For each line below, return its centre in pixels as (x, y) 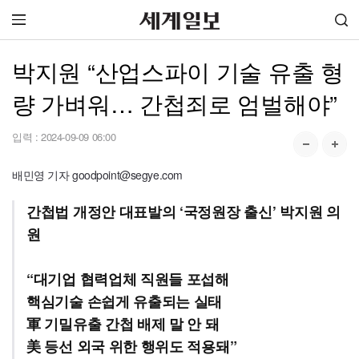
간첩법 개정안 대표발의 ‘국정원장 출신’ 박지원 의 (184, 212)
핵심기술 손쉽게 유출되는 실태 (125, 301)
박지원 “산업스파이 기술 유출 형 (178, 71)
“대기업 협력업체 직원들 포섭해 (128, 279)
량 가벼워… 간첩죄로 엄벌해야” (175, 103)
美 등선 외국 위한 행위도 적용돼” (132, 346)
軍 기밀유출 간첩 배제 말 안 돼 (123, 324)
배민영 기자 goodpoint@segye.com (97, 175)
